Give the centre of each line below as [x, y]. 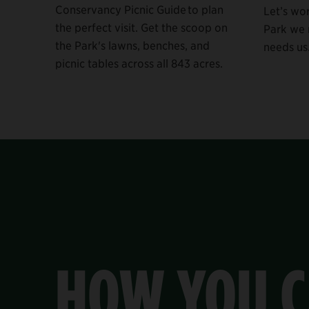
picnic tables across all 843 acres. [139, 63]
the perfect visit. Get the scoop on [141, 27]
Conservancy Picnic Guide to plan [139, 9]
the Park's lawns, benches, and [132, 45]
